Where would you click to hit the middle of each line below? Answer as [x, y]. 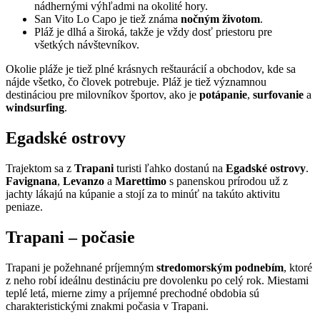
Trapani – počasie [70, 237]
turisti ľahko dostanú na [171, 169]
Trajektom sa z [40, 169]
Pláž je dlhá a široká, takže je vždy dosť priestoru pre [153, 32]
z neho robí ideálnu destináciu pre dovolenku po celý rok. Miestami [157, 280]
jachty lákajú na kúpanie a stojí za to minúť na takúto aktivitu [143, 194]
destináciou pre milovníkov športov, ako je [102, 95]
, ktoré [298, 267]
